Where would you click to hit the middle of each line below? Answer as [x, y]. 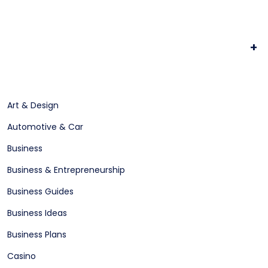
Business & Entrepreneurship [66, 170]
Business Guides [40, 191]
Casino [22, 256]
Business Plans [37, 234]
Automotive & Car [45, 127]
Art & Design [33, 105]
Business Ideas [37, 213]
